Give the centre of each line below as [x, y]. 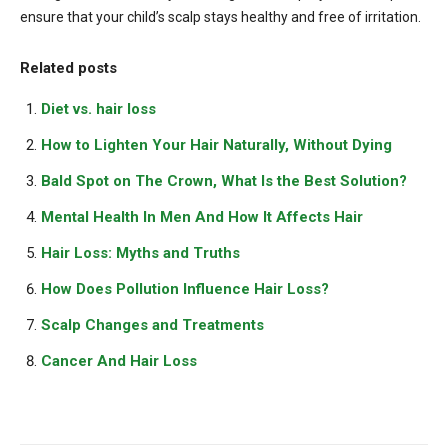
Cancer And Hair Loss [119, 360]
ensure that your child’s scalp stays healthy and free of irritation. [220, 16]
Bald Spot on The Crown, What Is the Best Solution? [224, 180]
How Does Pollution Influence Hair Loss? [185, 288]
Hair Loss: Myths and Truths [140, 252]
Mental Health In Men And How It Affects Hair [202, 216]
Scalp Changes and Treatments [152, 324]
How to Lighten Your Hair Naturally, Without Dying [216, 144]
